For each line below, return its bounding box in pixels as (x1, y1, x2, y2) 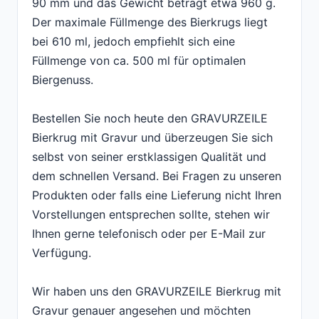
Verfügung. (32, 246, 91, 261)
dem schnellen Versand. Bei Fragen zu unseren (32, 169, 281, 184)
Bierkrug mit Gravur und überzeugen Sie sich (32, 130, 273, 145)
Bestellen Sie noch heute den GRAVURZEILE (32, 111, 268, 126)
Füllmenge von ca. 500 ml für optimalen (32, 53, 246, 68)
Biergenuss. (32, 73, 93, 88)
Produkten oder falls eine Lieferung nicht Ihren (32, 188, 281, 203)
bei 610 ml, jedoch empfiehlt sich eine (32, 34, 235, 49)
